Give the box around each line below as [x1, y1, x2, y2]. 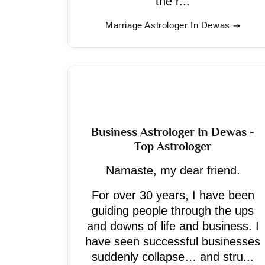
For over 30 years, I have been [91, 189, 254, 202]
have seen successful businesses [85, 235, 260, 248]
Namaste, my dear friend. [105, 164, 240, 177]
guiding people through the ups [92, 204, 254, 217]
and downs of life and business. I [86, 219, 259, 232]
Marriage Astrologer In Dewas [105, 20, 230, 30]
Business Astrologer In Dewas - [91, 125, 254, 138]
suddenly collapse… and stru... [92, 250, 254, 263]
